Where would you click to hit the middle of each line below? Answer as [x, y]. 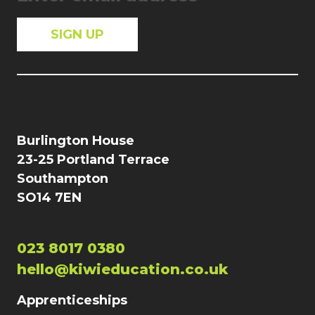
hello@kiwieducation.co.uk [122, 269]
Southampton [63, 179]
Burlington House [76, 141]
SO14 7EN [49, 198]
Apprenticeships [72, 300]
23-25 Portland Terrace [93, 160]
